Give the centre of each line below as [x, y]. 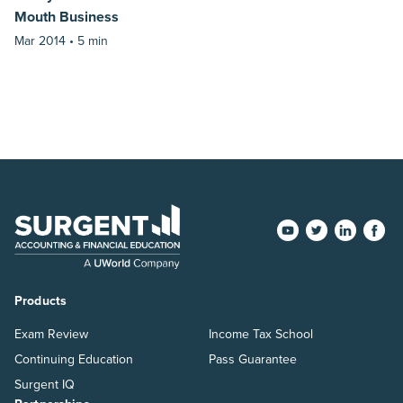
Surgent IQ [45, 384]
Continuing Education [74, 359]
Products [41, 300]
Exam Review [51, 334]
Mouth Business [67, 17]
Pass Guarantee [253, 359]
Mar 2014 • [46, 40]
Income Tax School [261, 334]
